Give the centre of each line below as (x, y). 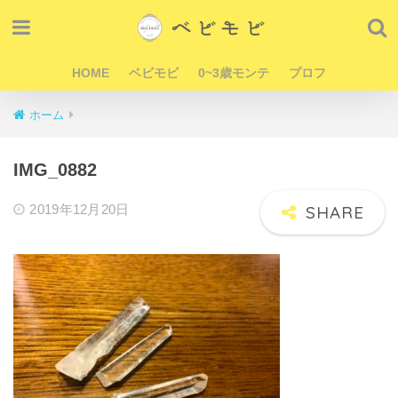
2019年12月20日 (80, 209)
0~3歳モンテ (234, 73)
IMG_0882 (55, 170)
